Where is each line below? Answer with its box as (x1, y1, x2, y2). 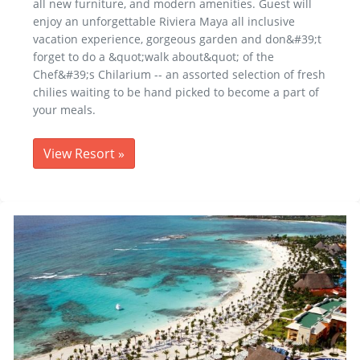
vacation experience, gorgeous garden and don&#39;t (33, 31, 321, 47)
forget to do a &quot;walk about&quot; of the (33, 48, 274, 64)
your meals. (33, 101, 96, 117)
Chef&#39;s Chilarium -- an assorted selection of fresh (33, 66, 325, 82)
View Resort (43, 144, 118, 162)
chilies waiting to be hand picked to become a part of (33, 84, 319, 100)
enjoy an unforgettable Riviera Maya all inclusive (33, 13, 295, 29)
